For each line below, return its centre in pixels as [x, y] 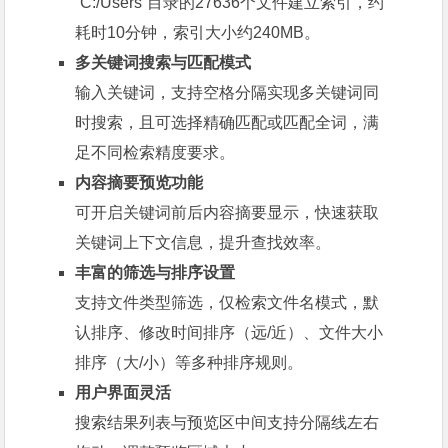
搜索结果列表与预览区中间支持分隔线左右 [227, 423]
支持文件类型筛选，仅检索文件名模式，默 [227, 303]
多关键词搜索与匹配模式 [163, 63]
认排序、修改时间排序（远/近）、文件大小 [229, 333]
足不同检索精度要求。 [155, 153]
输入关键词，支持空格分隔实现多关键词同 [227, 93]
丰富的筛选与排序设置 [155, 273]
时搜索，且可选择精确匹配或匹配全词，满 [227, 123]
